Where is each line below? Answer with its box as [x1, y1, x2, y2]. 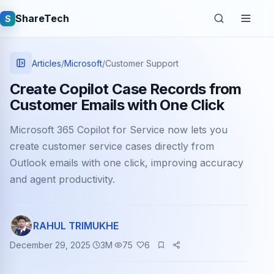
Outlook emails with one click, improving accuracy [10, 157, 243, 169]
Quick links [23, 179, 70, 190]
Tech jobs [35, 233, 84, 245]
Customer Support [105, 57, 179, 68]
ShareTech [15, 12, 69, 24]
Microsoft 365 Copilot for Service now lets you [10, 124, 228, 136]
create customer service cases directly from [10, 140, 214, 152]
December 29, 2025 [10, 240, 91, 250]
